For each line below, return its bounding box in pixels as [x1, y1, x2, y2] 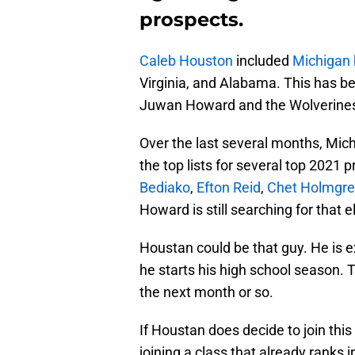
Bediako [139, 178, 190, 196]
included [233, 52, 292, 69]
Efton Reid [197, 178, 261, 196]
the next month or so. [139, 283, 273, 300]
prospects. [139, 7, 243, 31]
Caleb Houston [139, 52, 233, 69]
